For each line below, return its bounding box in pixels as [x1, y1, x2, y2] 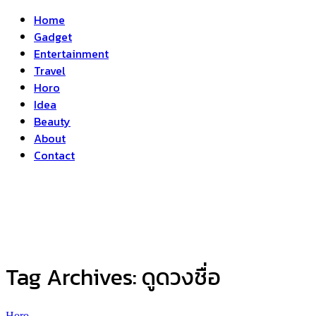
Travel [34, 62, 66, 79]
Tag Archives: [6, 260, 142, 295]
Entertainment [34, 45, 109, 62]
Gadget [34, 28, 72, 45]
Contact [34, 147, 75, 164]
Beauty [34, 113, 71, 130]
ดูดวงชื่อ [142, 260, 221, 295]
